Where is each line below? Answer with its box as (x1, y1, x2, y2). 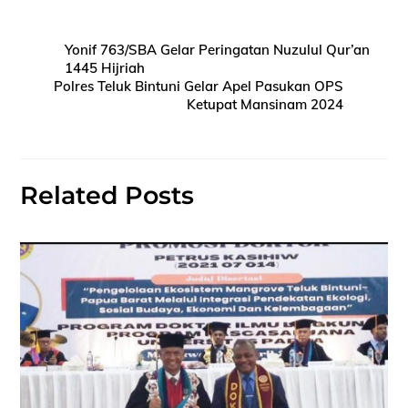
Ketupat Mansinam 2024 (186, 95, 343, 113)
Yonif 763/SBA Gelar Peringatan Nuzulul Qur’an (65, 40, 371, 58)
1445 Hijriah (65, 58, 146, 76)
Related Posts (20, 179, 195, 210)
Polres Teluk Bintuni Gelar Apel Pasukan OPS (53, 76, 343, 95)
